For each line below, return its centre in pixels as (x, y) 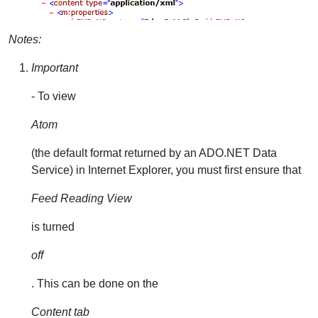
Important (55, 68)
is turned (53, 227)
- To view (54, 96)
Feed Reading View (82, 198)
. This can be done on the (95, 284)
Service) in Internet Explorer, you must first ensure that (166, 170)
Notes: (25, 39)
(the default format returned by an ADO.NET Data (154, 153)
